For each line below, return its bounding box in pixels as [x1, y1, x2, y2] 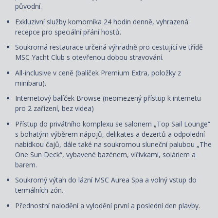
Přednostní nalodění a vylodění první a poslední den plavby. [15, 200, 200, 210]
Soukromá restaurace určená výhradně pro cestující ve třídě [15, 42, 203, 52]
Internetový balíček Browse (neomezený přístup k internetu [15, 93, 201, 103]
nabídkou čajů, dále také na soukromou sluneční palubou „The [15, 139, 212, 149]
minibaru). [15, 78, 46, 88]
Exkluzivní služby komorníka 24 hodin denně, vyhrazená [15, 17, 188, 26]
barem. [15, 160, 37, 169]
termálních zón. [15, 185, 63, 195]
